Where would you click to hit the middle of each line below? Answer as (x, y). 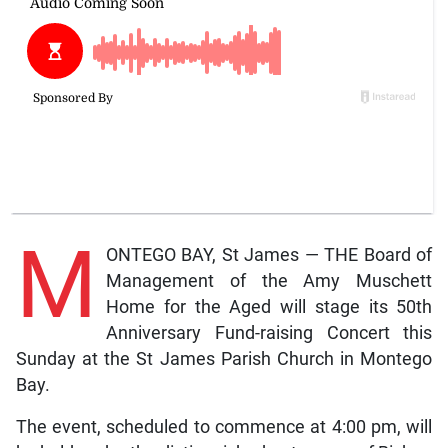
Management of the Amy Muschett (269, 280)
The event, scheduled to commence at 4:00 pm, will (224, 426)
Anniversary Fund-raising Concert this (269, 332)
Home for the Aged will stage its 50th (269, 306)
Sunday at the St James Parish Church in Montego (224, 358)
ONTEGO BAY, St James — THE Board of (269, 254)
